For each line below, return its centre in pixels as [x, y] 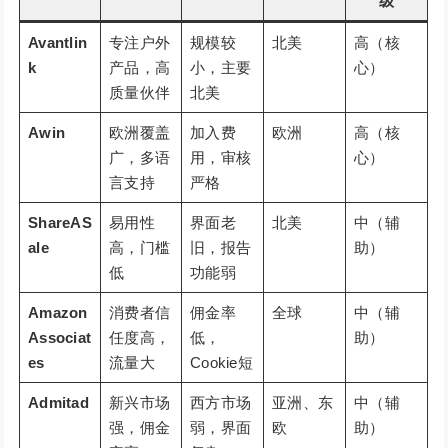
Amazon [57, 313]
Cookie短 [221, 363]
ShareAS [60, 223]
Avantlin [57, 43]
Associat [59, 338]
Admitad [58, 403]
